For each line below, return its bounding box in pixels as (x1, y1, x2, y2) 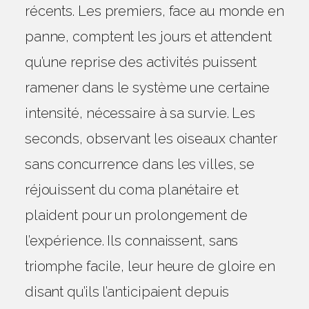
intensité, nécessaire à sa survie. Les (24, 105, 256, 121)
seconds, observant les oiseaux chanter (24, 130, 278, 147)
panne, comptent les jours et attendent (24, 28, 272, 45)
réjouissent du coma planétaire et (24, 181, 239, 198)
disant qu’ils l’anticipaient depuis (24, 283, 230, 300)
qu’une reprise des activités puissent (24, 54, 257, 70)
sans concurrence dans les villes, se (24, 156, 255, 172)
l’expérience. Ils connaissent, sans (24, 232, 239, 249)
